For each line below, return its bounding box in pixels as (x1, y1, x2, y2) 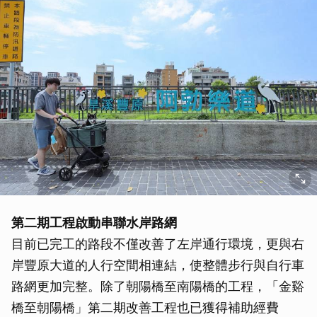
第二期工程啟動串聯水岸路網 (11, 214, 177, 230)
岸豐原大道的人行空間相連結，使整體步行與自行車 (11, 257, 304, 272)
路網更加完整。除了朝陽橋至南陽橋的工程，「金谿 (11, 278, 304, 294)
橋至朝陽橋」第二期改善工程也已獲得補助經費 (11, 299, 279, 315)
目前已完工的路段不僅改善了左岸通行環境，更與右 (11, 236, 304, 251)
